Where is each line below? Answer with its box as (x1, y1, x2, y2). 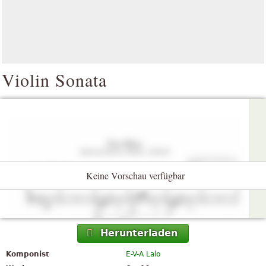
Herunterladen (100, 227, 178, 239)
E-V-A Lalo (126, 250, 161, 259)
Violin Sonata (2, 68, 107, 91)
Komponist (6, 250, 49, 259)
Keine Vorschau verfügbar (85, 169, 185, 182)
